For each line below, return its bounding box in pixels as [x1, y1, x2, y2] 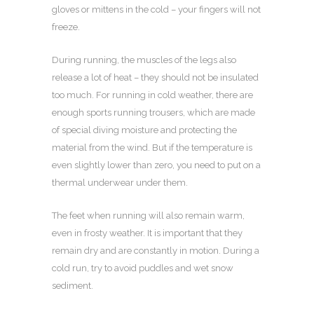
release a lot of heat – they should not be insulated [52, 72, 259, 83]
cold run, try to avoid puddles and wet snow [52, 263, 233, 274]
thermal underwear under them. [52, 177, 188, 189]
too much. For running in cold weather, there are [52, 90, 253, 101]
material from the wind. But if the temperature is [52, 142, 252, 153]
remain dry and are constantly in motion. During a [52, 245, 259, 257]
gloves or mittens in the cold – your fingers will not [52, 4, 261, 15]
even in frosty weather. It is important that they [52, 228, 243, 239]
